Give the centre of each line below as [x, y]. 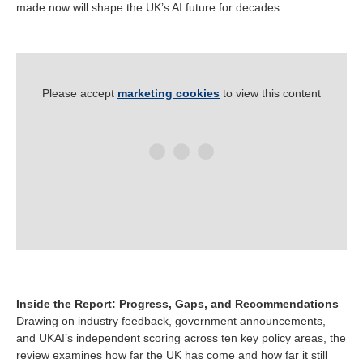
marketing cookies [169, 93]
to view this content [270, 93]
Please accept [80, 93]
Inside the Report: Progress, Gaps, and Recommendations [177, 304]
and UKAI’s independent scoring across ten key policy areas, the [181, 338]
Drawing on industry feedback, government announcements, [171, 321]
